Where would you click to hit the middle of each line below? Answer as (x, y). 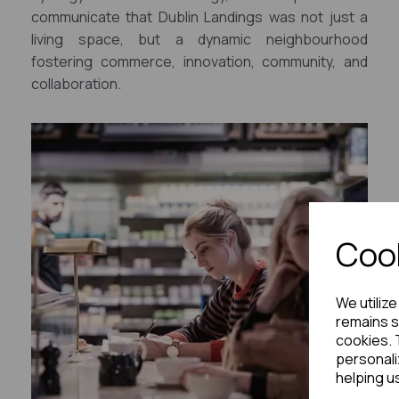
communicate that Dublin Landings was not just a (199, 17)
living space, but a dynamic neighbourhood (199, 39)
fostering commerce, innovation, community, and (199, 61)
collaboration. (76, 84)
